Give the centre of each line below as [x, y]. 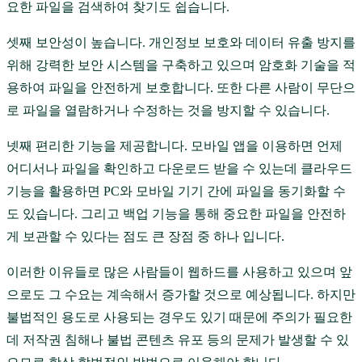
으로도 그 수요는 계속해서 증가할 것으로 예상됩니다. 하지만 [181, 295]
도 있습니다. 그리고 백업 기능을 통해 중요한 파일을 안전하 [176, 214]
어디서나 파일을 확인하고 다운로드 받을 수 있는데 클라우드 [179, 169]
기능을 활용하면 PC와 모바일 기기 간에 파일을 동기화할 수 [176, 192]
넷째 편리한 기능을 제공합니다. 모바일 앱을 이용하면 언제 [175, 146]
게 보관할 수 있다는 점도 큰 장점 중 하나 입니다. [145, 237]
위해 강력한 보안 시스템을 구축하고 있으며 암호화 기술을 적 [181, 65]
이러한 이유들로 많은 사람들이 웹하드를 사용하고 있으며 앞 [179, 272]
